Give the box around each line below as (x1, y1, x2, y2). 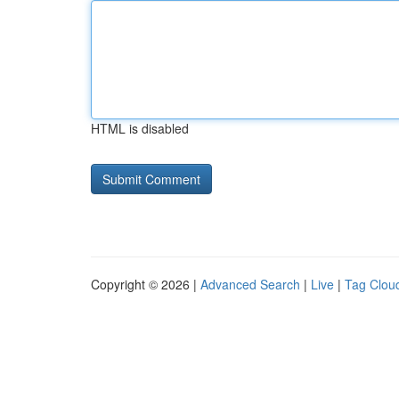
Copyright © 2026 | (91, 275, 200, 293)
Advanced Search (200, 275, 300, 293)
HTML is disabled (91, 119, 189, 137)
